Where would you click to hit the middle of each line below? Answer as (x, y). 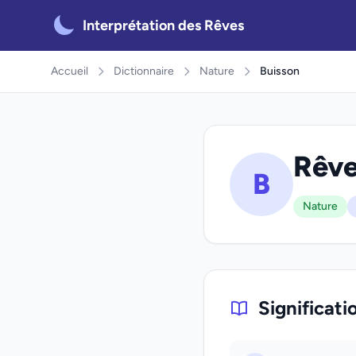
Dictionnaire (144, 71)
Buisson (280, 71)
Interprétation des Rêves (163, 25)
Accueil (70, 71)
